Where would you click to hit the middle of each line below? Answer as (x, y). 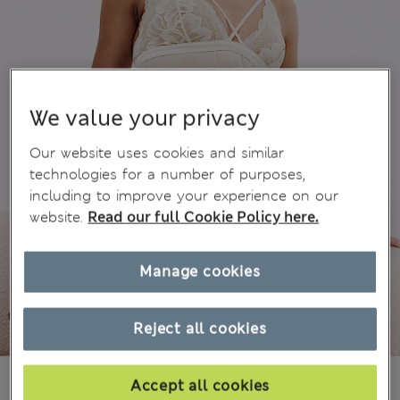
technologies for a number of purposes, (168, 174)
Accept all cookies (200, 386)
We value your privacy (145, 118)
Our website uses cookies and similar (157, 153)
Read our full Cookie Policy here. (204, 217)
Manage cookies (200, 271)
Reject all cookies (200, 329)
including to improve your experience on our (184, 196)
